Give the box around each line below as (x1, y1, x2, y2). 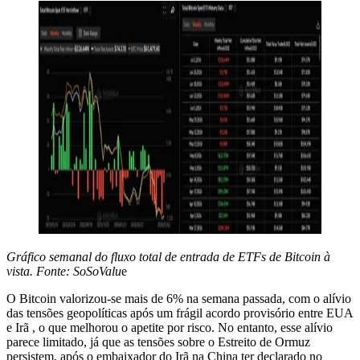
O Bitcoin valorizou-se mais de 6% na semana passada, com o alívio (6, 291, 351, 305)
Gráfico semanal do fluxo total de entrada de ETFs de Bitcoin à (6, 249, 330, 264)
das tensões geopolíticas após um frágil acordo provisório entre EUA (6, 305, 353, 320)
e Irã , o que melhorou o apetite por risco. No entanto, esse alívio (6, 320, 333, 334)
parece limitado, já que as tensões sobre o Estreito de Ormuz (6, 334, 310, 349)
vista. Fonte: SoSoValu (6, 264, 121, 278)
